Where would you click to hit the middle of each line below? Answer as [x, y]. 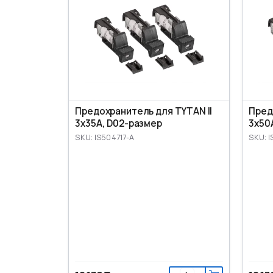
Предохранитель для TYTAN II [144, 111]
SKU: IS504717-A [105, 137]
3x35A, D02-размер [119, 123]
